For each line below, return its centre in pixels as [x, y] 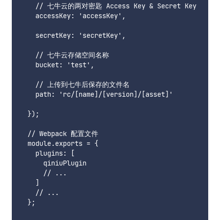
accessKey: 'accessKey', [73, 16]
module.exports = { [59, 144]
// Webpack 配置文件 [59, 134]
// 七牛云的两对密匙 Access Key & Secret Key [108, 6]
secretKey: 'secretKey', [73, 36]
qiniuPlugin [53, 163]
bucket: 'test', [57, 65]
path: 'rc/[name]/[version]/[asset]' [96, 95]
